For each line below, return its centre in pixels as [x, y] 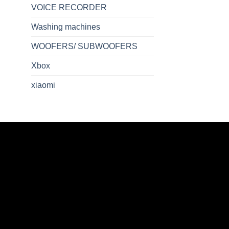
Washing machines [66, 27]
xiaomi [43, 85]
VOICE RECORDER [69, 7]
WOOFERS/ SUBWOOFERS [84, 46]
